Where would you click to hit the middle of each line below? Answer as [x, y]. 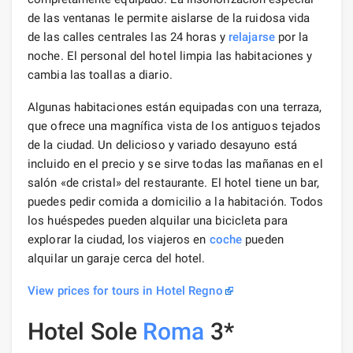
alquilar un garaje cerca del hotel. [117, 258]
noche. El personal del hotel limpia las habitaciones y [170, 56]
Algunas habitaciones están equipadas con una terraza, [175, 107]
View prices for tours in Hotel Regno [125, 290]
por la [292, 37]
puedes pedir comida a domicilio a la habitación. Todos [176, 201]
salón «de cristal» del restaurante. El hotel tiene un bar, [173, 182]
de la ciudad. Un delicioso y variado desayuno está [163, 145]
